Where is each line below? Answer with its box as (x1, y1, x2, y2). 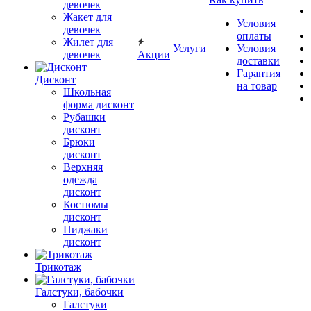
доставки (237, 55, 280, 67)
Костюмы (63, 199, 108, 210)
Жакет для (63, 11, 112, 23)
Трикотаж (35, 261, 81, 273)
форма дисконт (63, 99, 134, 110)
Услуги (173, 42, 206, 54)
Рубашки (63, 111, 106, 123)
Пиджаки (63, 224, 108, 235)
